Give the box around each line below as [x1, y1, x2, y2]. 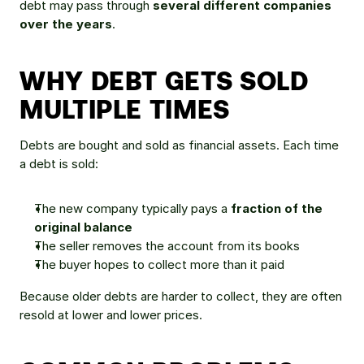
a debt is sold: [19, 156, 98, 171]
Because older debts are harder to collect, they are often [19, 288, 342, 304]
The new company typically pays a [34, 201, 231, 216]
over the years [19, 16, 112, 32]
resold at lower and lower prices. [19, 307, 202, 323]
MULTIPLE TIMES [19, 93, 230, 123]
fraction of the [231, 201, 323, 216]
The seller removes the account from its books [34, 238, 300, 253]
